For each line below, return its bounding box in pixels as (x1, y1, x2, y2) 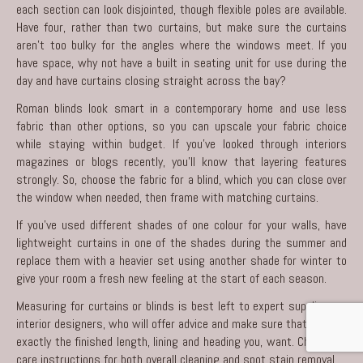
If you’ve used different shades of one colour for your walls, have (16, 216, 347, 233)
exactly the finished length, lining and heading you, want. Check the (16, 332, 347, 350)
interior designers (16, 314, 103, 332)
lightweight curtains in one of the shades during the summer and (16, 233, 347, 251)
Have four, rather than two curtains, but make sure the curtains (16, 18, 347, 36)
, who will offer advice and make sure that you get (103, 314, 347, 332)
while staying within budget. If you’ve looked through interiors (16, 135, 347, 152)
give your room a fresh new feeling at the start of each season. (16, 269, 327, 287)
